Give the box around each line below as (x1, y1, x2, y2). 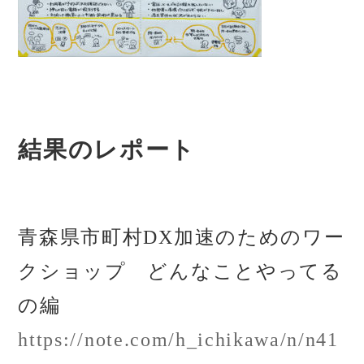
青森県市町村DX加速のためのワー (18, 226, 345, 248)
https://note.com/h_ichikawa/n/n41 (18, 328, 339, 350)
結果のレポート (18, 136, 197, 162)
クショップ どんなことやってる (18, 260, 343, 282)
